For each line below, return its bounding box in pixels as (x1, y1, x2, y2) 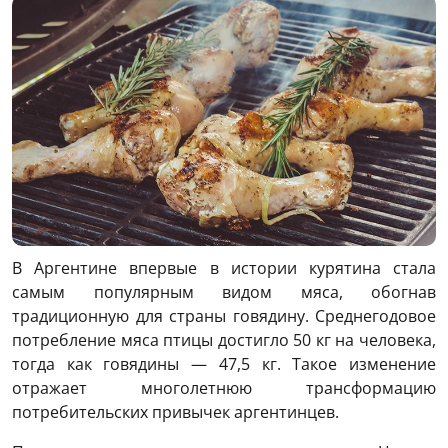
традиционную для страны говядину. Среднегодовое (12, 304, 436, 327)
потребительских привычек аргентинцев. (12, 400, 339, 423)
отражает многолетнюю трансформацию (12, 376, 436, 399)
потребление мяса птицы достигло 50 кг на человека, (12, 328, 436, 351)
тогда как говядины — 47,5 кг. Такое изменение (12, 352, 436, 375)
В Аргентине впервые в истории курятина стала (12, 256, 436, 279)
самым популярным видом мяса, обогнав (12, 280, 436, 303)
